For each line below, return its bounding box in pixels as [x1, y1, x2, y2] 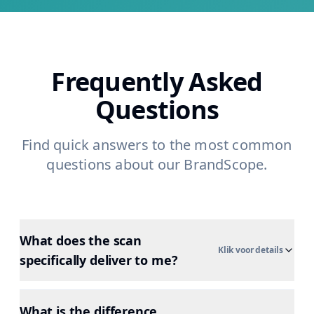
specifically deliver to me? [20, 252, 178, 268]
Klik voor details [217, 244, 283, 256]
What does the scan [20, 232, 142, 249]
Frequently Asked [51, 64, 263, 99]
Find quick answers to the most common [22, 135, 292, 154]
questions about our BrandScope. [46, 155, 268, 174]
